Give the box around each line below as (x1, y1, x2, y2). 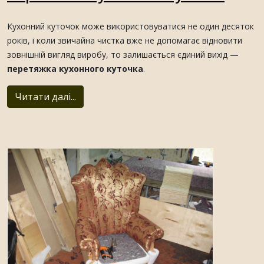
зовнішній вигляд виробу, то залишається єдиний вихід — (7, 49, 239, 61)
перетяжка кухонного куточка (7, 63, 143, 75)
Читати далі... (15, 90, 76, 104)
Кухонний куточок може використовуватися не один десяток (7, 21, 254, 32)
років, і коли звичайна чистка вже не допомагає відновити (7, 35, 242, 47)
